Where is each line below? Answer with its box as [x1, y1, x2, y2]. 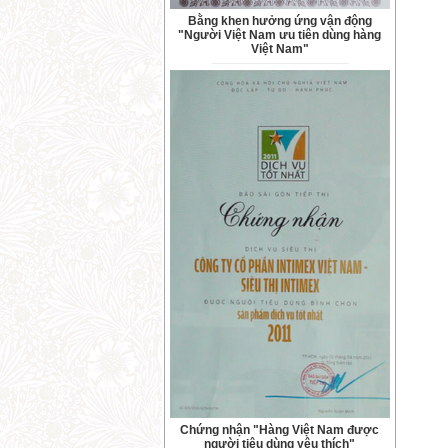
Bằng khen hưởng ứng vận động [187, 14, 372, 28]
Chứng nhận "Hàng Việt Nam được [180, 423, 379, 437]
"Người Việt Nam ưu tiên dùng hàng [178, 28, 381, 42]
